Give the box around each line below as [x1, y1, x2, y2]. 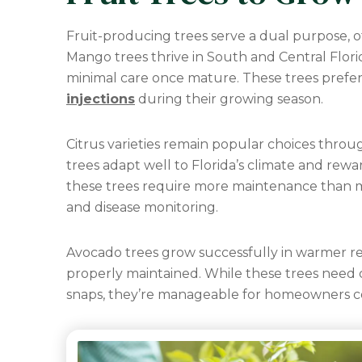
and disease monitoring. [66, 200, 218, 215]
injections [66, 91, 135, 107]
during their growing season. [135, 91, 323, 107]
